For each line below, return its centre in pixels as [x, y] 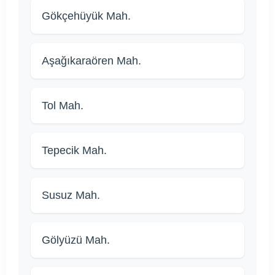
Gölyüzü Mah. [76, 240]
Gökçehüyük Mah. [86, 16]
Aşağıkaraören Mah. [91, 61]
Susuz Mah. [71, 196]
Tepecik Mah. [74, 151]
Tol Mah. [63, 106]
